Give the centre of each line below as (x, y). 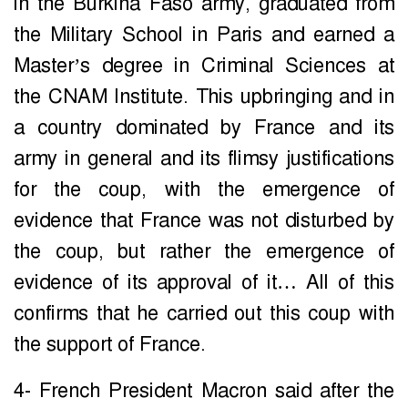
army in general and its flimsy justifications (204, 159)
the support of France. (110, 345)
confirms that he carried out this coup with (204, 314)
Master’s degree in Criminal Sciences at (204, 66)
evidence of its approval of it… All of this (204, 283)
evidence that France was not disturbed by (204, 221)
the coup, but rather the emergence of (204, 252)
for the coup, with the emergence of (204, 190)
